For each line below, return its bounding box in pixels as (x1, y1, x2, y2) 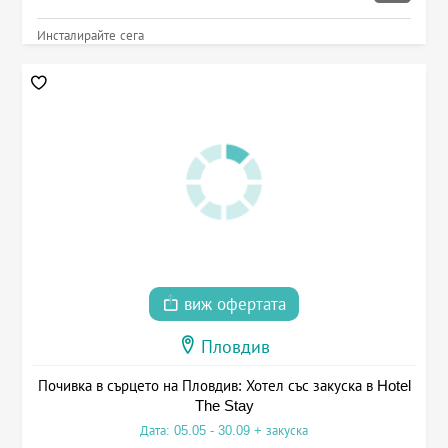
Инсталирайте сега (36, 28, 144, 44)
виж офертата (179, 294, 286, 314)
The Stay (194, 396, 254, 414)
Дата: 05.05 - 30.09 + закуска (140, 422, 308, 438)
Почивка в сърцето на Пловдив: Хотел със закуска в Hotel (37, 376, 411, 394)
